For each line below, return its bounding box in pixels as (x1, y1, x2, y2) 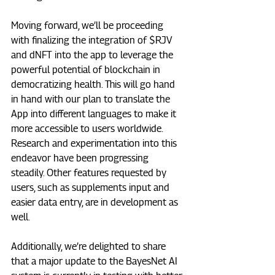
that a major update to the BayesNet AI (11, 255, 180, 268)
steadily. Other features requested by (11, 167, 169, 179)
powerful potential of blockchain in (11, 64, 163, 76)
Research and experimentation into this (11, 137, 179, 150)
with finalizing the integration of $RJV (11, 34, 175, 47)
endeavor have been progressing (11, 152, 151, 165)
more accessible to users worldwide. (11, 123, 165, 135)
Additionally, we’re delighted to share (11, 241, 168, 253)
